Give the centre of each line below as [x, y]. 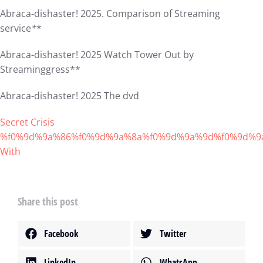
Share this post [48, 201]
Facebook [61, 233]
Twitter [173, 233]
